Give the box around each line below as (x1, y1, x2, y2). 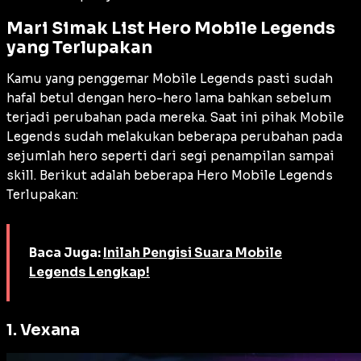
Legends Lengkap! (29, 264, 150, 280)
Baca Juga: (29, 245, 103, 261)
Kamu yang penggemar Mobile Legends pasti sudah (6, 71, 333, 87)
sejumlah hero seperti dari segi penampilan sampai (6, 148, 334, 164)
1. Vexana (6, 320, 80, 341)
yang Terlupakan (6, 37, 152, 59)
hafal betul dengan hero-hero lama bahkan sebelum (6, 90, 331, 106)
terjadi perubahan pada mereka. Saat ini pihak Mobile (6, 110, 344, 126)
